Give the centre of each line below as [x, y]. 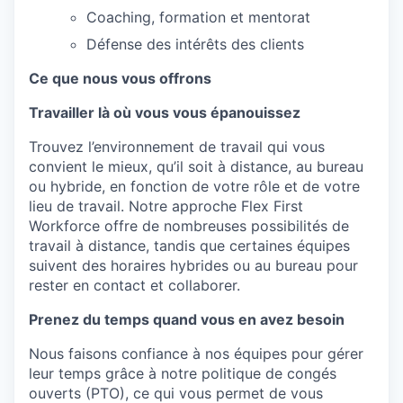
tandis [175, 246]
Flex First [272, 206]
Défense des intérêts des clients [195, 44]
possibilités [289, 226]
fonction [159, 186]
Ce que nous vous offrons [120, 78]
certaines [261, 246]
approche [204, 206]
